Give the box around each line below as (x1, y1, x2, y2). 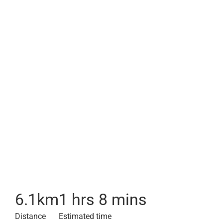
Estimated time (59, 212, 111, 221)
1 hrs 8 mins (59, 190, 147, 209)
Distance (15, 212, 46, 221)
